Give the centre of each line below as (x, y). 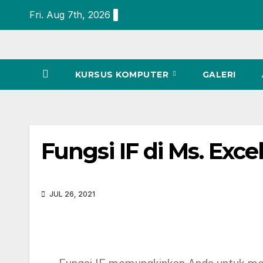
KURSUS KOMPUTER (123, 75)
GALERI (219, 75)
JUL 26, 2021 (71, 194)
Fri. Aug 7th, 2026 (70, 15)
